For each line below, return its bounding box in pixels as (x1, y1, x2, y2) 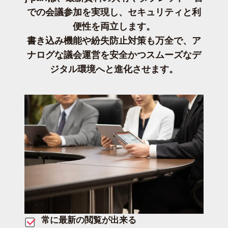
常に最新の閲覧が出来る (41, 215, 136, 225)
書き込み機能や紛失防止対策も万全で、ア (27, 35, 201, 46)
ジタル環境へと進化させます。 (50, 64, 178, 74)
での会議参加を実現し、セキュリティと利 (27, 7, 201, 17)
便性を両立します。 (73, 21, 155, 32)
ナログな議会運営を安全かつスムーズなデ (27, 49, 201, 60)
